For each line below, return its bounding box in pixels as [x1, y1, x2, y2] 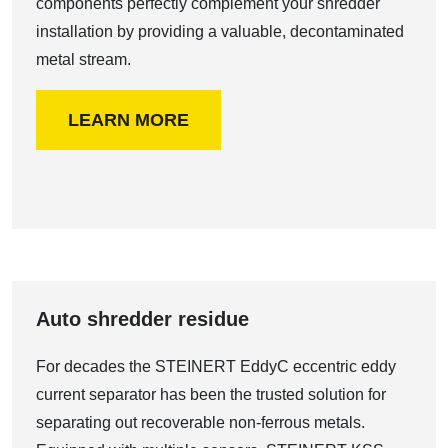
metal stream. [36, 51, 131, 68]
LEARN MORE [68, 110, 189, 130]
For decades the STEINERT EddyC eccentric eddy [36, 358, 396, 375]
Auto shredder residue [36, 308, 249, 330]
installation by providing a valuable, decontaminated [36, 23, 404, 40]
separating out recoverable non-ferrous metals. [36, 414, 365, 431]
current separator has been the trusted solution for [36, 386, 386, 403]
